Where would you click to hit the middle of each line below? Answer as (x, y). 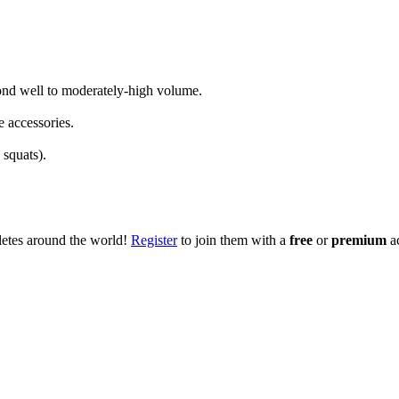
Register (154, 240)
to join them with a (233, 240)
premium (359, 240)
